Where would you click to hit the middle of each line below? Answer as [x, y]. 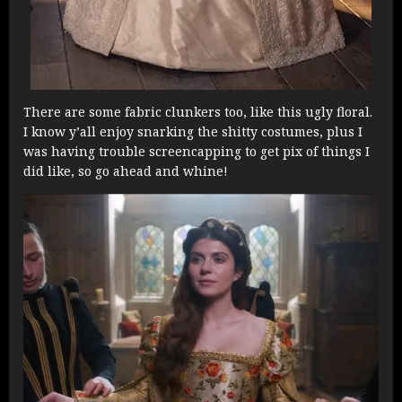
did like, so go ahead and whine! [126, 171]
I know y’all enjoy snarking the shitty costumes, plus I [193, 132]
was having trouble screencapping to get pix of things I [197, 152]
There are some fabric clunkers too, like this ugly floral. [198, 112]
